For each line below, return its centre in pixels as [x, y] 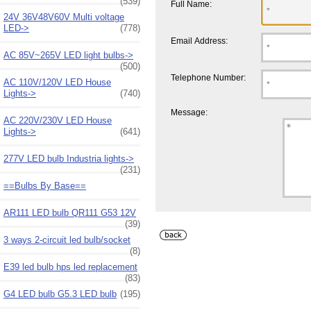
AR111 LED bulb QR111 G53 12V [70, 212]
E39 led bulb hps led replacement [70, 267]
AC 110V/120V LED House [57, 82]
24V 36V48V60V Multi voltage [64, 17]
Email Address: [200, 40]
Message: [189, 112]
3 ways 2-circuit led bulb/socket [67, 239]
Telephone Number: [209, 77]
